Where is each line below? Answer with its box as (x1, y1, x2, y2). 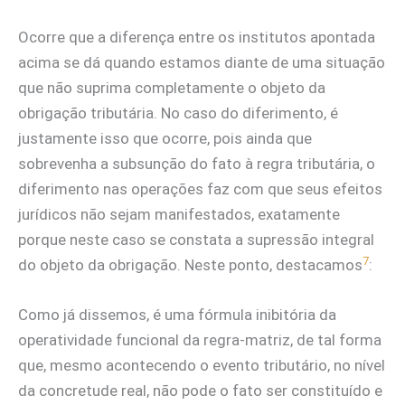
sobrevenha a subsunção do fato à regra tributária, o (18, 155, 375, 173)
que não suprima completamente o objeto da (18, 79, 325, 97)
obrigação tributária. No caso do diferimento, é (18, 104, 338, 122)
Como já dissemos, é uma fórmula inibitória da (18, 306, 336, 325)
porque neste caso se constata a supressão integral (18, 231, 374, 249)
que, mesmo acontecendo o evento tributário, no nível (18, 356, 385, 375)
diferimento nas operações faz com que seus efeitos (18, 180, 382, 198)
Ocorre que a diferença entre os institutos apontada (18, 28, 375, 46)
